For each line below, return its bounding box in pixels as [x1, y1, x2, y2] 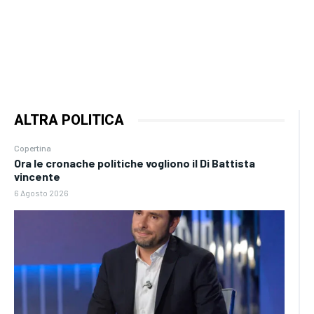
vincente [14, 170, 60, 183]
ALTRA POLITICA [14, 111, 124, 128]
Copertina [14, 143, 51, 153]
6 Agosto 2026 [14, 188, 69, 198]
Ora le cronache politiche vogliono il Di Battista [14, 156, 255, 170]
